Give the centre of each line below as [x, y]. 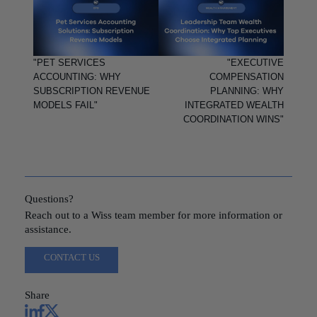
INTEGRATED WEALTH [234, 105]
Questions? [49, 198]
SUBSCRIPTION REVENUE [92, 91]
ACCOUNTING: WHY [77, 76]
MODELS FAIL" [65, 105]
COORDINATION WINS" [234, 119]
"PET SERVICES [69, 62]
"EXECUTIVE [255, 62]
